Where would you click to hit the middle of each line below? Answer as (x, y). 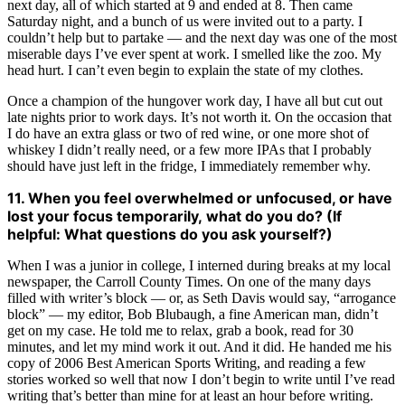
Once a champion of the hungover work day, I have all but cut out (195, 101)
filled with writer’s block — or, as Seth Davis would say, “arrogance (202, 298)
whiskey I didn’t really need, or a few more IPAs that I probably (189, 150)
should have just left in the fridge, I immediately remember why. (189, 166)
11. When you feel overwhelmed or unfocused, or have (200, 198)
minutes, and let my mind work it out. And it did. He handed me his (199, 347)
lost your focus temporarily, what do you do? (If (174, 217)
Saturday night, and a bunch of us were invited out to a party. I (185, 22)
